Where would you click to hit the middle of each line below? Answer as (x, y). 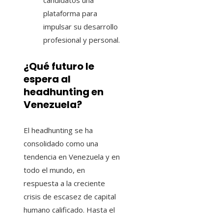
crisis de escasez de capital (70, 197)
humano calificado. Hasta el (69, 210)
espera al (47, 79)
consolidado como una (61, 144)
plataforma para (70, 14)
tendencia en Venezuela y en (72, 157)
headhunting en (64, 92)
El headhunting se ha (58, 130)
